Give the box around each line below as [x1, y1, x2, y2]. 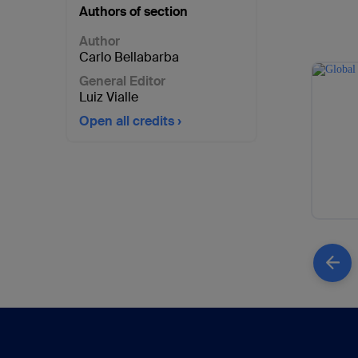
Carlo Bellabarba [79, 49, 179, 66]
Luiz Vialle [79, 89, 138, 105]
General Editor [79, 73, 165, 89]
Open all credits [79, 113, 174, 129]
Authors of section [79, 3, 188, 20]
